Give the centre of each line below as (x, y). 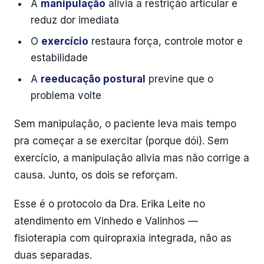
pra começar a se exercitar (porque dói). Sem (121, 141)
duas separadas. (53, 255)
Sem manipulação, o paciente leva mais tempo (125, 124)
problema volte (66, 95)
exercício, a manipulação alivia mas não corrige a (132, 158)
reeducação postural (93, 79)
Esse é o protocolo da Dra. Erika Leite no (110, 204)
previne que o (179, 79)
